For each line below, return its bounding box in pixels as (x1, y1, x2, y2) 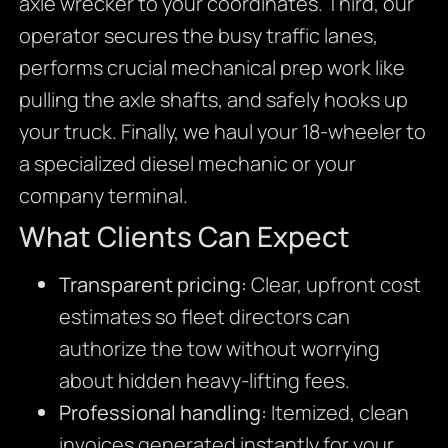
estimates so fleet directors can (58, 303, 350, 331)
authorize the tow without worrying (58, 335, 380, 363)
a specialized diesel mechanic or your (18, 150, 356, 178)
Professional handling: (58, 399, 267, 427)
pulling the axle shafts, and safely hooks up (18, 86, 408, 114)
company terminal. (18, 182, 188, 210)
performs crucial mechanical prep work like (18, 54, 405, 82)
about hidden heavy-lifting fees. (58, 367, 350, 395)
